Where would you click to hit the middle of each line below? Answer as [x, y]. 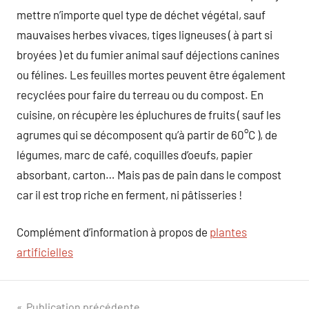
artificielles [45, 252]
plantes [228, 232]
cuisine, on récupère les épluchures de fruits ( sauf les [149, 114]
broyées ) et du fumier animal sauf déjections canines [148, 54]
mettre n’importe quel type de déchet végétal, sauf [141, 14]
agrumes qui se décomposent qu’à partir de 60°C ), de [147, 134]
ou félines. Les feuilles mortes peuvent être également [151, 74]
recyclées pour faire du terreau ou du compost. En [140, 94]
